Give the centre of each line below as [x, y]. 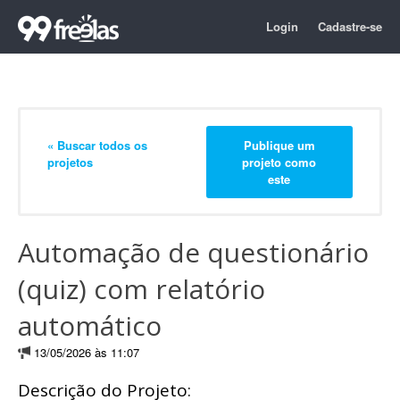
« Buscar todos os [97, 145]
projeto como [279, 162]
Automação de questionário [193, 252]
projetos [70, 162]
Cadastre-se [350, 26]
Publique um [279, 145]
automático [90, 325]
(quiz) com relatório [142, 289]
